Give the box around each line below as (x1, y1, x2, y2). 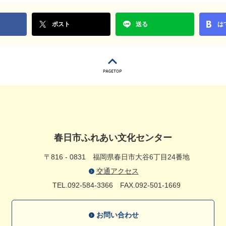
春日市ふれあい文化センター (54, 133, 172, 143)
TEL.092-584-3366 (45, 181, 120, 189)
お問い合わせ (96, 211, 139, 219)
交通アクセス (96, 167, 139, 175)
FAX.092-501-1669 (120, 181, 181, 189)
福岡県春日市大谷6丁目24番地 (92, 153, 190, 161)
